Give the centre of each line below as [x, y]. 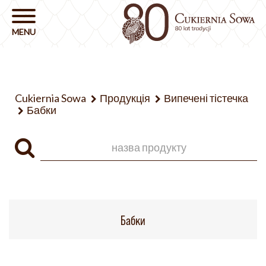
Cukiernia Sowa [50, 98]
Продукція [125, 98]
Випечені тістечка [206, 98]
